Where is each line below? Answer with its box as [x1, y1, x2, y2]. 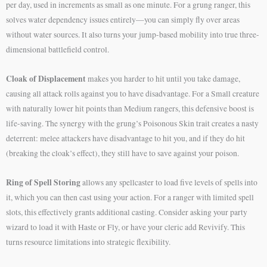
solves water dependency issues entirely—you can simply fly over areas [6, 14, 240, 26]
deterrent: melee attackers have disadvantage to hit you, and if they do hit [6, 133, 245, 144]
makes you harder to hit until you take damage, [86, 73, 240, 84]
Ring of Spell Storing [6, 176, 80, 188]
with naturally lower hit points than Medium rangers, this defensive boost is [6, 103, 254, 114]
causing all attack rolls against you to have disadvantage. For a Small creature [6, 88, 259, 99]
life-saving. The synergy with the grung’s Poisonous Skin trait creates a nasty [6, 118, 259, 129]
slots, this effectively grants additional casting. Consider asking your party [6, 206, 247, 218]
